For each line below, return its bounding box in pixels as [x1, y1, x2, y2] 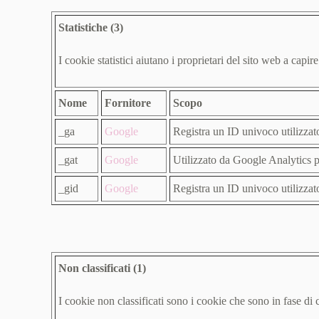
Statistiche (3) [58, 21, 123, 33]
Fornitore [105, 97, 151, 109]
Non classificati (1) [58, 262, 146, 274]
